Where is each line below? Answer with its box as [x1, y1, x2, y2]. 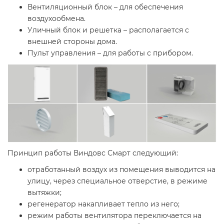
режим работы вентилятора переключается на [27, 210, 201, 220]
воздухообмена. [27, 13, 85, 23]
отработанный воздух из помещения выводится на [27, 164, 215, 174]
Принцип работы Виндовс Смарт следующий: [7, 148, 178, 157]
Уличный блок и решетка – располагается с [27, 25, 189, 34]
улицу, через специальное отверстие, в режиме [27, 176, 207, 185]
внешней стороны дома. [27, 36, 117, 46]
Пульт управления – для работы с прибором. [27, 48, 193, 57]
